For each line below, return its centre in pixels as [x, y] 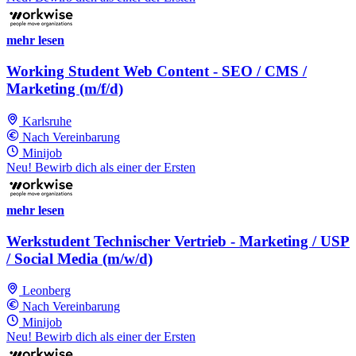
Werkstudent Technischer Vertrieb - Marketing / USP [178, 241]
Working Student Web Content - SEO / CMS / [157, 72]
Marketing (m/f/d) [65, 89]
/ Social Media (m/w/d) [79, 258]
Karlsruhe [47, 121]
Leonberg [46, 291]
